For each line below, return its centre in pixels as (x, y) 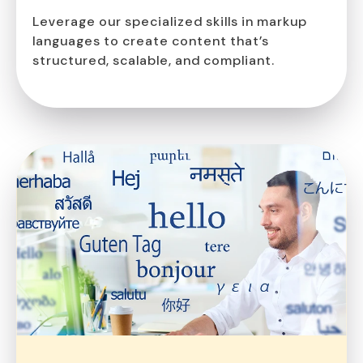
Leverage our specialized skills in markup (170, 21)
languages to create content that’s (151, 41)
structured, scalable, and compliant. (154, 60)
